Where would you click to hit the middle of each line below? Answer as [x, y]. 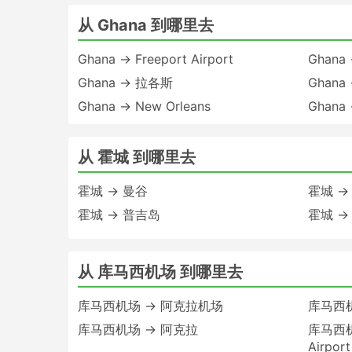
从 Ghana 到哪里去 [146, 25]
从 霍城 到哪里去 [137, 157]
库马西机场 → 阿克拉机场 [150, 305]
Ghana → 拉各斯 [125, 82]
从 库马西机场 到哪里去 [160, 271]
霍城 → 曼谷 [113, 191]
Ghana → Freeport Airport [156, 59]
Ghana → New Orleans [144, 106]
